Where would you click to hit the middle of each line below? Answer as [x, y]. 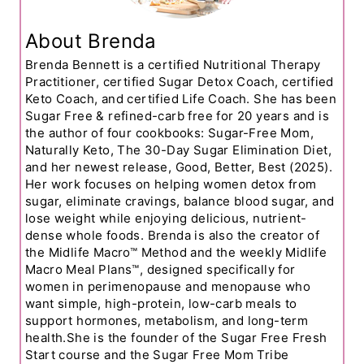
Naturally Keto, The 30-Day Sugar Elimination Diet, [178, 149]
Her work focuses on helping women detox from [171, 184]
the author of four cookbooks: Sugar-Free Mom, [169, 132]
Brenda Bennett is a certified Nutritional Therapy [173, 64]
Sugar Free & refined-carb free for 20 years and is [177, 115]
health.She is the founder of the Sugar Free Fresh [176, 337]
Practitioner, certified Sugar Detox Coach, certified [180, 81]
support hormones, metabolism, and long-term [167, 320]
